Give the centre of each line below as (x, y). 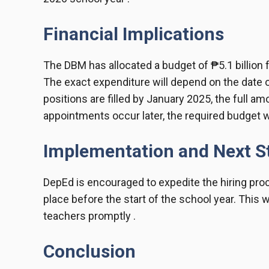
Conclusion (89, 252)
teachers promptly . (89, 216)
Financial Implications (134, 34)
